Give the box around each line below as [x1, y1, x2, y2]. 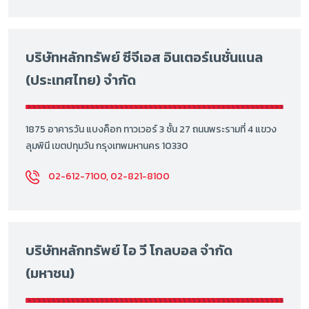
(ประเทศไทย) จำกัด [26, 69, 136, 90]
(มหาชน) [26, 263, 74, 284]
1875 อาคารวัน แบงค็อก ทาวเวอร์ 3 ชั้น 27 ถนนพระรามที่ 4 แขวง [26, 122, 277, 137]
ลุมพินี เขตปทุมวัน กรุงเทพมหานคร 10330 [26, 139, 188, 154]
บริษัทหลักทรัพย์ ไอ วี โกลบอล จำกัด [26, 240, 232, 261]
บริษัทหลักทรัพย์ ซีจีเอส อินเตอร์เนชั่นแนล [26, 46, 263, 68]
